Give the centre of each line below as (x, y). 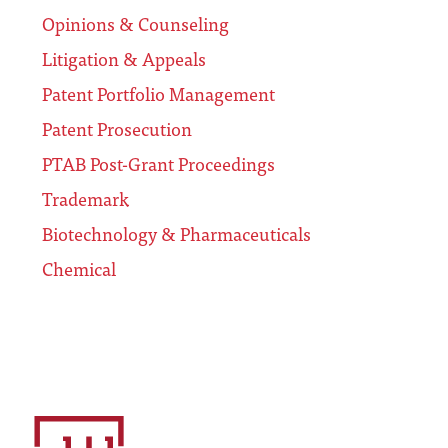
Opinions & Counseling (135, 24)
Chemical (79, 269)
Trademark (85, 199)
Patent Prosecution (117, 129)
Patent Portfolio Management (158, 94)
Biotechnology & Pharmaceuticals (176, 234)
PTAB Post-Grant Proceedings (158, 164)
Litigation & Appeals (124, 59)
